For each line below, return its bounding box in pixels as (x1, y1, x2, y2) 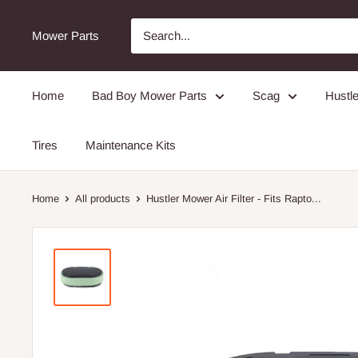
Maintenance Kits (86, 138, 176, 152)
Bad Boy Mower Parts (92, 89, 207, 102)
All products (75, 193, 130, 205)
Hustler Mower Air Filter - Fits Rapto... (146, 193, 321, 205)
